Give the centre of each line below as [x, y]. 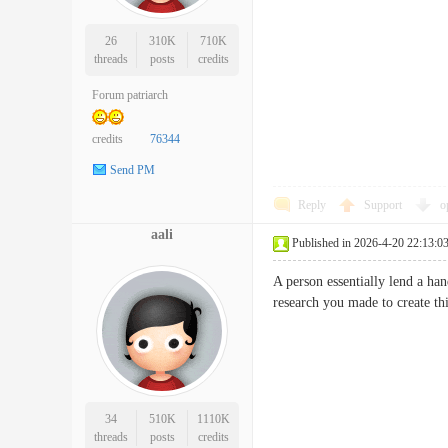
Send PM [132, 170]
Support [384, 205]
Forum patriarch [130, 95]
